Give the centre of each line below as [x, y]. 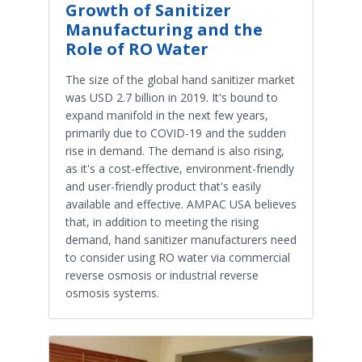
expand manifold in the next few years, [167, 116]
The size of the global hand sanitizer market [180, 80]
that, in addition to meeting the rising [162, 222]
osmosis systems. [112, 293]
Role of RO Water [137, 49]
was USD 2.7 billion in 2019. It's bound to [172, 98]
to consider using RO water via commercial [178, 258]
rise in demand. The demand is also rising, [175, 151]
